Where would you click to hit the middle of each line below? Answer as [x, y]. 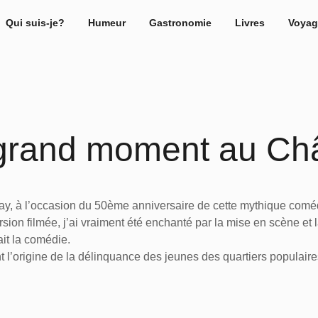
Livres [250, 23]
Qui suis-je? [35, 23]
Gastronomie [180, 23]
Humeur [106, 23]
